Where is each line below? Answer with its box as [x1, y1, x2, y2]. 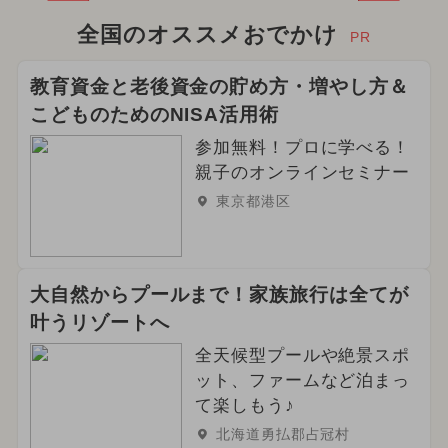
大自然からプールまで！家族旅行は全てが [29, 284, 410, 306]
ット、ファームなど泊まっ [194, 371, 411, 391]
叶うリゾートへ [29, 312, 170, 334]
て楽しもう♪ [194, 396, 295, 416]
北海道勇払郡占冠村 [215, 426, 351, 443]
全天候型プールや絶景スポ [194, 346, 411, 366]
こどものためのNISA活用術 [29, 104, 280, 126]
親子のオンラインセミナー [194, 163, 411, 183]
